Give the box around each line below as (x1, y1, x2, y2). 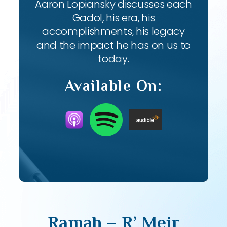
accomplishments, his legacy (42, 24, 185, 39)
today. (98, 52, 129, 66)
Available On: (64, 77, 163, 94)
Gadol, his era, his (72, 11, 155, 25)
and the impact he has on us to (36, 38, 191, 52)
